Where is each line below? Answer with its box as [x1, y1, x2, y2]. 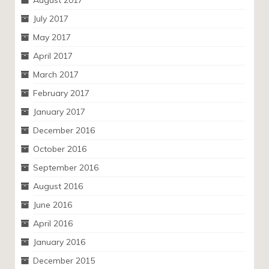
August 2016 [33, 181, 83, 192]
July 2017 [33, 13, 68, 24]
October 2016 [33, 144, 86, 154]
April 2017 [33, 50, 73, 61]
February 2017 [33, 88, 89, 98]
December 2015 [33, 255, 95, 266]
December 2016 [33, 125, 95, 136]
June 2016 [33, 199, 72, 210]
